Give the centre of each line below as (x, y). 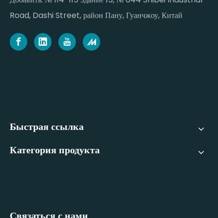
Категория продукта (55, 150)
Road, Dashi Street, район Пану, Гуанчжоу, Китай (96, 16)
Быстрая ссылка (47, 127)
